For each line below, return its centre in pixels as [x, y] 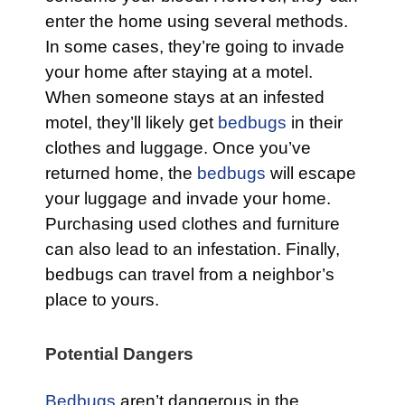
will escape [311, 174]
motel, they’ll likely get [132, 123]
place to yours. [102, 300]
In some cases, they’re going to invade [195, 47]
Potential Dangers [119, 354]
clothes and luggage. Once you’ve [178, 148]
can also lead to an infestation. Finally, [193, 250]
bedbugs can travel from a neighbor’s [190, 275]
